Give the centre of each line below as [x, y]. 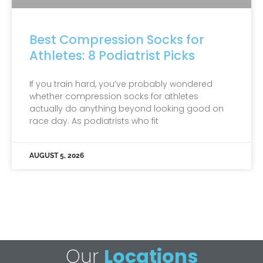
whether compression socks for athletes [114, 96]
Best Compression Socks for [117, 39]
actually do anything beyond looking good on [127, 108]
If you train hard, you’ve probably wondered [121, 84]
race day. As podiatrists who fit [94, 121]
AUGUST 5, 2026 [57, 155]
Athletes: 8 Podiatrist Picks [112, 55]
